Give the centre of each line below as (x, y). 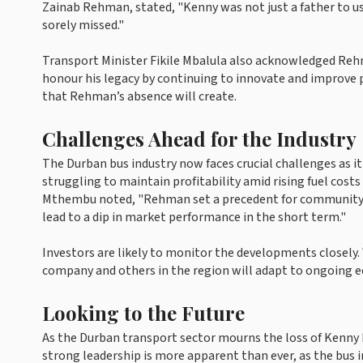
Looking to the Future (143, 313)
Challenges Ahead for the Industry (199, 139)
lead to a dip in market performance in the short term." (194, 218)
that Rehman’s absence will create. (139, 97)
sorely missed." (83, 26)
